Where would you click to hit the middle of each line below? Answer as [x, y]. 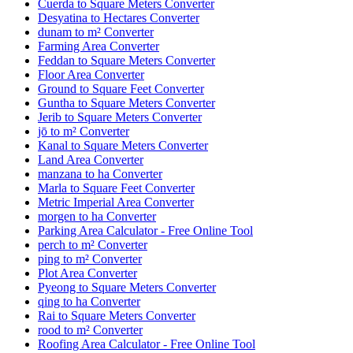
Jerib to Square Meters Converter [120, 117]
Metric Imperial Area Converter [116, 202]
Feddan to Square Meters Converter [126, 60]
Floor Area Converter [91, 74]
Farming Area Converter [98, 46]
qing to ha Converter [89, 301]
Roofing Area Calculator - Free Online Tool [147, 344]
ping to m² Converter [90, 258]
